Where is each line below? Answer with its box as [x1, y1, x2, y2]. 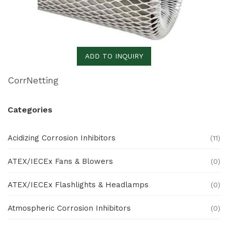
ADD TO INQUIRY [85, 52, 143, 60]
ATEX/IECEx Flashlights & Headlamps [8, 180, 149, 189]
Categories [8, 105, 52, 115]
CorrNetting [8, 75, 59, 85]
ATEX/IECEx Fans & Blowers [8, 157, 113, 166]
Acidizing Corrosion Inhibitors [8, 133, 116, 142]
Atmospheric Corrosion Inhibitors [8, 204, 131, 213]
